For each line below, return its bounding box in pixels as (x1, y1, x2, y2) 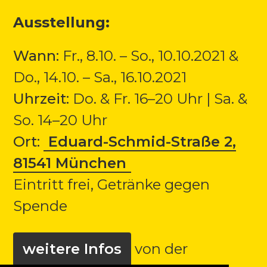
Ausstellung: (13, 13, 110, 31)
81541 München (13, 154, 127, 172)
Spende (13, 197, 68, 215)
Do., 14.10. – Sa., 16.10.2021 (13, 68, 187, 86)
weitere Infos (23, 240, 122, 257)
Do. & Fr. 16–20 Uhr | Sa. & (69, 89, 248, 107)
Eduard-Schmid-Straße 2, (48, 132, 237, 150)
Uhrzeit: (13, 89, 70, 107)
